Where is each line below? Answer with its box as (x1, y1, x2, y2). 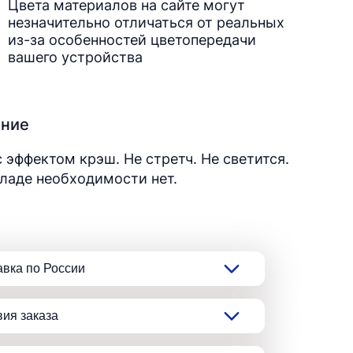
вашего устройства (8, 49, 143, 65)
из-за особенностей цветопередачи (8, 32, 256, 48)
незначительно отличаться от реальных (8, 14, 284, 31)
